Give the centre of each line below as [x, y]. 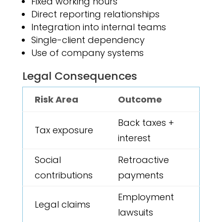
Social [48, 160]
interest [134, 138]
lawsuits [135, 213]
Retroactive [143, 160]
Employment [146, 197]
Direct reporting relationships [95, 14]
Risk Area [56, 100]
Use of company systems [87, 53]
